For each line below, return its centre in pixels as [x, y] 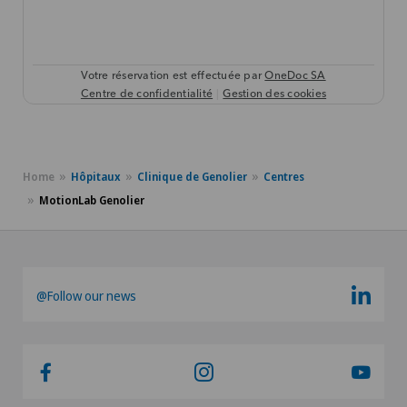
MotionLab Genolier [92, 201]
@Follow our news [86, 296]
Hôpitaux [96, 177]
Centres [284, 177]
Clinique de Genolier [192, 177]
